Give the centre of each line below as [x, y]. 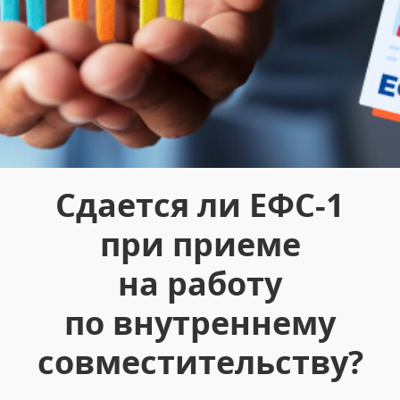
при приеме [200, 244]
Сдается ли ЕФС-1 [200, 205]
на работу [200, 283]
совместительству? [200, 362]
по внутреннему [200, 323]
